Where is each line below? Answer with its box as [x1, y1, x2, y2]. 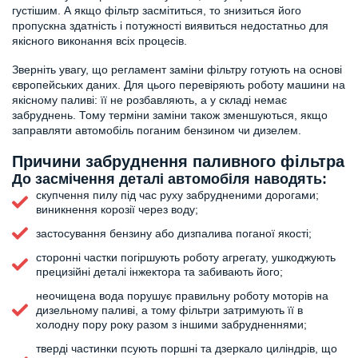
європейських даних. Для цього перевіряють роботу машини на [12, 78, 345, 91]
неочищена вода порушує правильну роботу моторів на [36, 288, 328, 302]
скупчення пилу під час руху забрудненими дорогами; [36, 188, 319, 201]
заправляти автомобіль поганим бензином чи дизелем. [12, 123, 301, 137]
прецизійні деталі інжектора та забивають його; [36, 265, 283, 278]
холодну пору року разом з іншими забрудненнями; [36, 317, 307, 331]
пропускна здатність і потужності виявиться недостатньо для [12, 19, 328, 33]
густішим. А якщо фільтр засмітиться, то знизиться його [12, 4, 301, 18]
